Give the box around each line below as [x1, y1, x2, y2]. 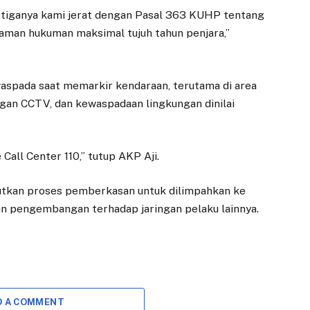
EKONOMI [69, 253, 103, 262]
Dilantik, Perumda [192, 293, 287, 307]
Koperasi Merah [63, 293, 149, 307]
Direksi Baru [192, 277, 257, 291]
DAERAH [197, 253, 227, 262]
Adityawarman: [63, 277, 143, 291]
